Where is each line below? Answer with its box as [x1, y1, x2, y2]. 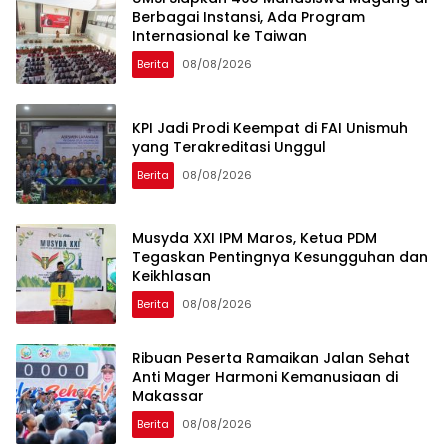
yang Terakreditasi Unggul [132, 136, 326, 157]
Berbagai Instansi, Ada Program [132, 7, 365, 28]
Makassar [132, 386, 204, 407]
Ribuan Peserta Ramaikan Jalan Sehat [132, 348, 410, 369]
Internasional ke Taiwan [132, 26, 307, 47]
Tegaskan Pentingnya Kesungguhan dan [132, 247, 428, 268]
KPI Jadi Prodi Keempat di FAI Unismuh [132, 117, 408, 138]
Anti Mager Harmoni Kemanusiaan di [132, 367, 398, 388]
